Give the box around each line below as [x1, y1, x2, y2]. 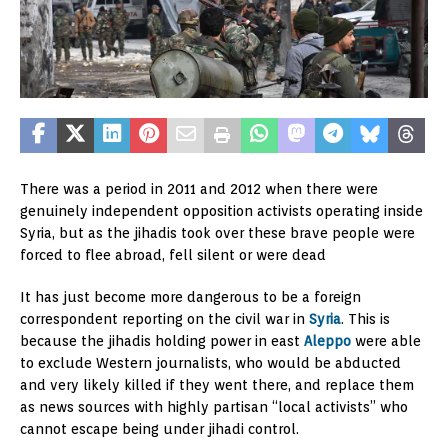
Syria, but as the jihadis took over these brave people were [20, 224, 415, 241]
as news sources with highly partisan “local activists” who [20, 398, 408, 415]
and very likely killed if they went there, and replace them [20, 376, 414, 393]
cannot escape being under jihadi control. [20, 420, 299, 437]
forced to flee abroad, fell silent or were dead [20, 246, 326, 263]
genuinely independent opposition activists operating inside [20, 202, 423, 219]
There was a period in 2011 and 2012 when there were [20, 180, 378, 197]
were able [351, 332, 421, 349]
